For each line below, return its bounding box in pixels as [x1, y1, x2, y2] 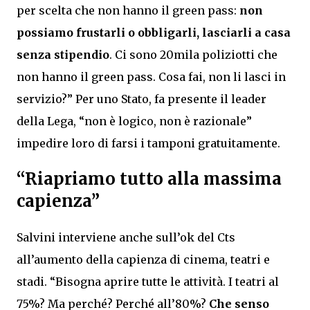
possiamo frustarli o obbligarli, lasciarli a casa [17, 25, 291, 39]
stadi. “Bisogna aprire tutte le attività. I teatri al [17, 274, 279, 289]
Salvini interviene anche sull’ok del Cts [17, 230, 235, 244]
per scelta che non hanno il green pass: [17, 3, 239, 17]
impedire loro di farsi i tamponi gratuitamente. [17, 136, 280, 150]
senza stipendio [17, 47, 109, 62]
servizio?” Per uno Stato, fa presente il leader [17, 91, 266, 106]
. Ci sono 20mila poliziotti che [109, 47, 277, 62]
